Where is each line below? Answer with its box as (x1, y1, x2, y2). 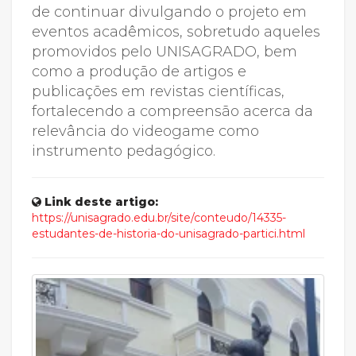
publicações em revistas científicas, (32, 82, 284, 100)
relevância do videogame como (32, 122, 259, 140)
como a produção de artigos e (32, 62, 246, 80)
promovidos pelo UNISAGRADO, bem (32, 42, 297, 60)
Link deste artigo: (44, 194, 158, 209)
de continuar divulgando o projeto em (32, 2, 307, 21)
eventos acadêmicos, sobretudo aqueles (32, 22, 320, 41)
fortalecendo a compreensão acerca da (32, 102, 313, 120)
